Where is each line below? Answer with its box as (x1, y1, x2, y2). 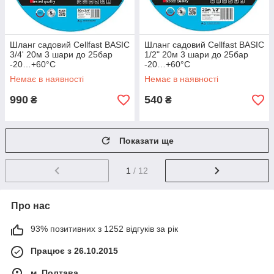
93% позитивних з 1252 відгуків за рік (31, 223, 178, 234)
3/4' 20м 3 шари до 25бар (10, 50, 113, 59)
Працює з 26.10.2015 (31, 245, 118, 256)
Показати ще (119, 136, 174, 146)
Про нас (11, 200, 50, 211)
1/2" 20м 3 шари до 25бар (144, 50, 248, 59)
